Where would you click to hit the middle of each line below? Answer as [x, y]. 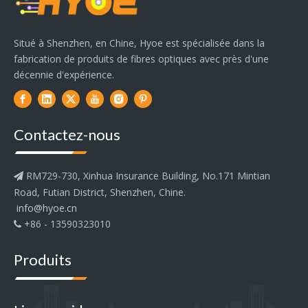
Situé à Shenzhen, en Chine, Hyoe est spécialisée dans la [139, 43]
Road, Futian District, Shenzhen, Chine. [100, 192]
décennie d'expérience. [64, 74]
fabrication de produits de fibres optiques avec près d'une [141, 58]
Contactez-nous [67, 134]
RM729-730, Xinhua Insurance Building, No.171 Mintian [147, 175]
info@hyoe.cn [47, 208]
